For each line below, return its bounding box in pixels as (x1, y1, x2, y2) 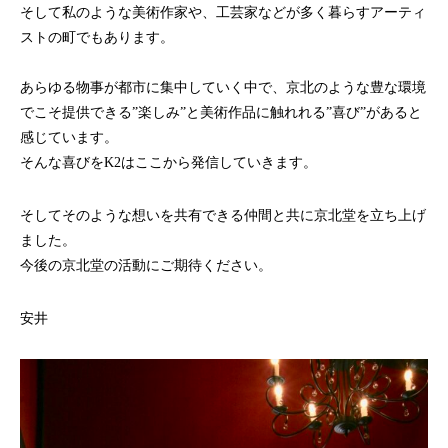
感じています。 (20, 129, 118, 145)
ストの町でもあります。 (20, 29, 174, 45)
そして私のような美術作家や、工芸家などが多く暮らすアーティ (20, 4, 426, 20)
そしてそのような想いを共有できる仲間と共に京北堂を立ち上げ (20, 207, 426, 223)
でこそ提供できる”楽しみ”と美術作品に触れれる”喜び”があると (20, 104, 422, 120)
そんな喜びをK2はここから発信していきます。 (20, 154, 317, 170)
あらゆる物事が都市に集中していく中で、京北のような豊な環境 (20, 79, 426, 95)
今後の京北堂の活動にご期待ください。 (20, 257, 272, 273)
